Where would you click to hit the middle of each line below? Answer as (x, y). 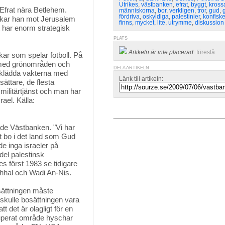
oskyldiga (156, 17)
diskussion (209, 23)
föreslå (206, 52)
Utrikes (129, 5)
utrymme (180, 23)
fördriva (129, 17)
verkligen (182, 11)
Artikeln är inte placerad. (162, 52)
